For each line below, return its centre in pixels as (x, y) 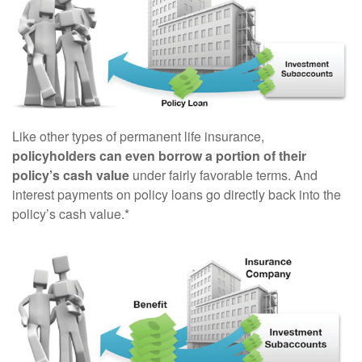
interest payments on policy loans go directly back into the (177, 194)
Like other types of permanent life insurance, (138, 136)
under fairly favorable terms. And (223, 175)
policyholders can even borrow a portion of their (159, 155)
